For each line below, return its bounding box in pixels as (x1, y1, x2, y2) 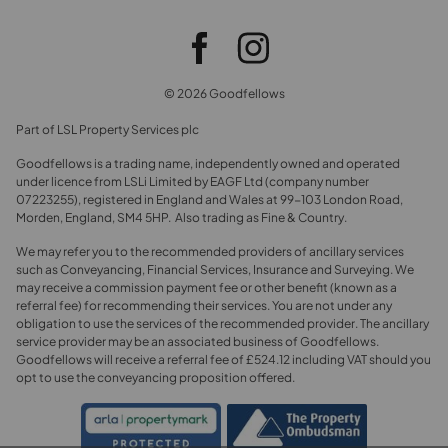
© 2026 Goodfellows (163, 86, 285, 102)
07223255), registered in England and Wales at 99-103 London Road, (16, 192, 403, 208)
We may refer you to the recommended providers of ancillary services (16, 244, 404, 260)
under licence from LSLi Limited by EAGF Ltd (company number (16, 174, 369, 190)
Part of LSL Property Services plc (16, 122, 199, 138)
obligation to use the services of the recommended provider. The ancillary (16, 316, 429, 332)
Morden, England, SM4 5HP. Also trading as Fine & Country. (16, 210, 347, 226)
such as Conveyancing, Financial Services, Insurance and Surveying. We (16, 262, 414, 278)
